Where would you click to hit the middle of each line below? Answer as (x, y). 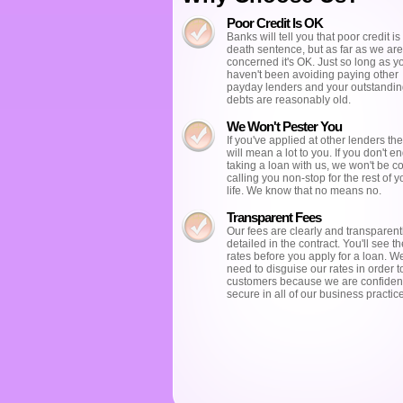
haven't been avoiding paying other (313, 75)
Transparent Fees (274, 217)
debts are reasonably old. (289, 100)
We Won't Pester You (284, 126)
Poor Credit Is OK (275, 23)
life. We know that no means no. (304, 191)
